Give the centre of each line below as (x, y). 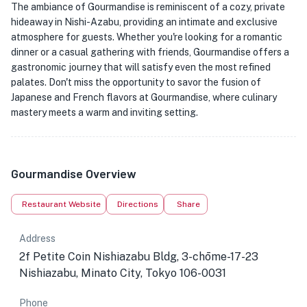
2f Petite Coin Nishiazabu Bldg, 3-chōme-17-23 (139, 257)
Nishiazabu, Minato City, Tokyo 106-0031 (123, 273)
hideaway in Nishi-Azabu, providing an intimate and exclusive (144, 22)
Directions (138, 204)
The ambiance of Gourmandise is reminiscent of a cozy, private (148, 7)
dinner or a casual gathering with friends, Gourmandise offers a (150, 52)
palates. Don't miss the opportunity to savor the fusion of (136, 82)
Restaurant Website (61, 204)
